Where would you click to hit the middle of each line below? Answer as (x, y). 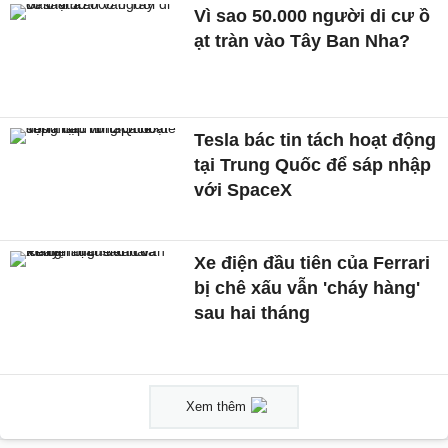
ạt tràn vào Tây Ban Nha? (302, 40)
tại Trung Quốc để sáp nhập (313, 164)
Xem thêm (216, 406)
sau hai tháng (252, 313)
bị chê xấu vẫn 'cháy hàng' (307, 288)
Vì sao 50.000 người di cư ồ (312, 15)
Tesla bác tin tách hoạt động (315, 139)
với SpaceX (243, 189)
